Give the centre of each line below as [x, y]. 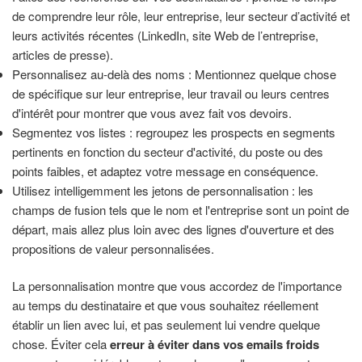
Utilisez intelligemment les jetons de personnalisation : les [163, 190]
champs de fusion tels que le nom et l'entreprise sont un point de [181, 209]
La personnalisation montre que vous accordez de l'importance [177, 286]
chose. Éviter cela [61, 344]
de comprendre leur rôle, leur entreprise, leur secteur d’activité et [181, 15]
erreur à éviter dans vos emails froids [215, 345]
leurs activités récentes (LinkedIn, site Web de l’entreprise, [165, 35]
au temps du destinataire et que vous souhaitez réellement [165, 305]
